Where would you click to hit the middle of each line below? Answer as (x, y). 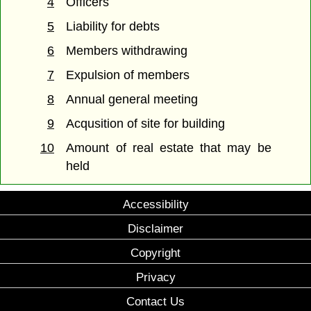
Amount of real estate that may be (169, 148)
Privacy (155, 277)
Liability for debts (113, 27)
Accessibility (155, 204)
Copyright (155, 253)
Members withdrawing (127, 51)
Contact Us (155, 302)
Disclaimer (155, 229)
